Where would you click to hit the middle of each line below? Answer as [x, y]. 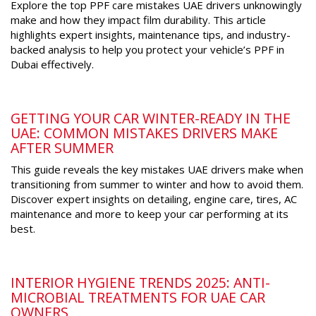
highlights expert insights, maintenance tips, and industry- [151, 35]
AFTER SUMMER [62, 148]
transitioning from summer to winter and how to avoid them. [157, 184]
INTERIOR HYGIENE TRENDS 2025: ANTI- [140, 283]
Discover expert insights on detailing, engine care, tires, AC [154, 199]
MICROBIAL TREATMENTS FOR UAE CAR [138, 298]
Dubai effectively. [52, 65]
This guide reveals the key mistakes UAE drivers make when [157, 170]
